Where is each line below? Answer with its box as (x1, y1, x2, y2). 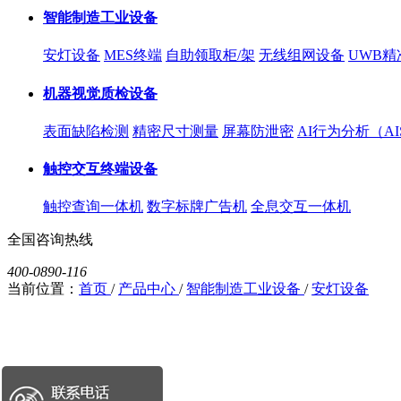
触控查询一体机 (43, 199, 143, 215)
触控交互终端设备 (43, 161, 158, 177)
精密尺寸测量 (132, 123, 218, 139)
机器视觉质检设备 (43, 85, 158, 101)
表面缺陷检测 (43, 123, 129, 139)
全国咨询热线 (7, 232, 93, 248)
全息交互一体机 (251, 199, 351, 215)
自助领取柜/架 (166, 47, 255, 64)
